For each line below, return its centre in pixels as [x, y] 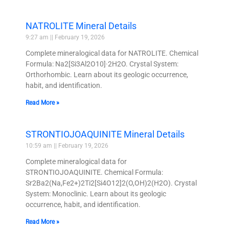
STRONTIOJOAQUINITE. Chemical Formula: [94, 172]
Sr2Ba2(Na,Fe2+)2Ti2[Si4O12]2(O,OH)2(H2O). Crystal [111, 183]
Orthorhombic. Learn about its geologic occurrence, [107, 74]
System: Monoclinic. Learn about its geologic [96, 193]
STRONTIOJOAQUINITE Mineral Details [105, 134]
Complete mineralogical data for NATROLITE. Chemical [112, 53]
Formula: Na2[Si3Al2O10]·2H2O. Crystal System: [102, 64]
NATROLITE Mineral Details [81, 26]
